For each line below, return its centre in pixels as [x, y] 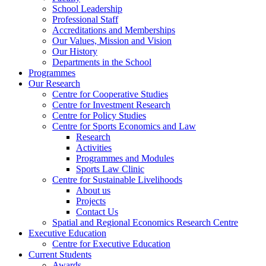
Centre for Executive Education [111, 244]
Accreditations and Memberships [114, 30]
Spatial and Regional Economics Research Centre [145, 223]
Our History [75, 52]
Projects [91, 201]
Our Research [54, 84]
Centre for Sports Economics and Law [124, 126]
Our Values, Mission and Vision [112, 41]
